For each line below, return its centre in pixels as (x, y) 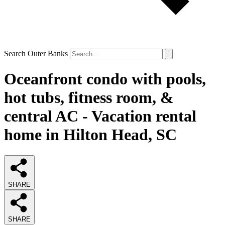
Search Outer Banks (36, 53)
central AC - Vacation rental (100, 116)
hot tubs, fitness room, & (89, 98)
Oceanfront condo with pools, (105, 79)
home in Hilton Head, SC (90, 135)
